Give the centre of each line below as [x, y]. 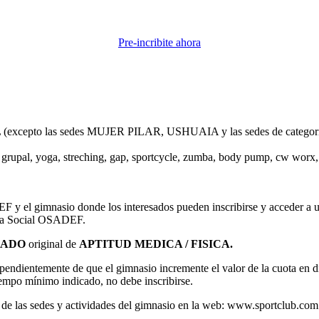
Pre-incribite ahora [159, 42]
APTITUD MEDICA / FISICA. [157, 244]
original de [52, 244]
